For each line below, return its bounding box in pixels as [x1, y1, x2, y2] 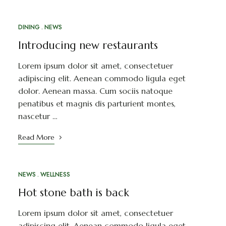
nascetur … [18, 110, 58, 121]
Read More [18, 132, 54, 142]
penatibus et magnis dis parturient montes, [18, 98, 176, 108]
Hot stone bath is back [18, 186, 129, 199]
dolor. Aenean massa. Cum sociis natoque [18, 85, 173, 96]
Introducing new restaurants [18, 38, 158, 52]
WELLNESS [40, 169, 70, 179]
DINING [18, 22, 40, 32]
